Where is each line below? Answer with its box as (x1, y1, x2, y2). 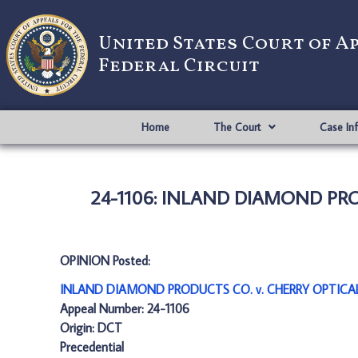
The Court (213, 120, 261, 134)
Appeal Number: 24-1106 (60, 300, 189, 316)
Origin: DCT (60, 320, 122, 336)
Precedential (60, 339, 124, 355)
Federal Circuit (98, 53, 260, 80)
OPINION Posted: (60, 253, 150, 268)
